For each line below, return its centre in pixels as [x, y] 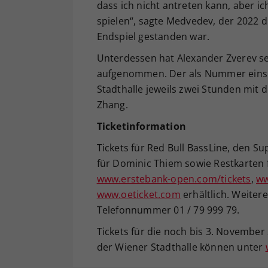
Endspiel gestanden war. [153, 36]
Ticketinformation [141, 126]
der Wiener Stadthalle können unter [181, 247]
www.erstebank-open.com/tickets [174, 179]
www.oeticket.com [138, 194]
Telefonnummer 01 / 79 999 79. [168, 210]
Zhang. [112, 104]
